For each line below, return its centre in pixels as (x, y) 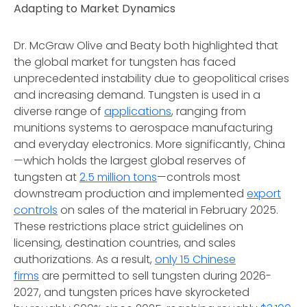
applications (138, 111)
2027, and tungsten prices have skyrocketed (132, 292)
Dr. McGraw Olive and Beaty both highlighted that (146, 46)
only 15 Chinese (195, 259)
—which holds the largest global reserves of (130, 161)
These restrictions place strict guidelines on (128, 226)
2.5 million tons (118, 177)
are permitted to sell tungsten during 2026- (155, 276)
